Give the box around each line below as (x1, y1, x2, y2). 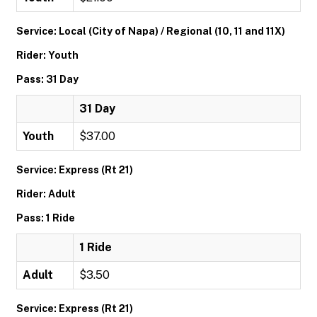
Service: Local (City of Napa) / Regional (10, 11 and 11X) (16, 25, 285, 37)
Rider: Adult (16, 188, 76, 200)
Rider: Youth (16, 50, 79, 61)
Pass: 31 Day (16, 74, 79, 85)
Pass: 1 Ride (16, 212, 75, 224)
